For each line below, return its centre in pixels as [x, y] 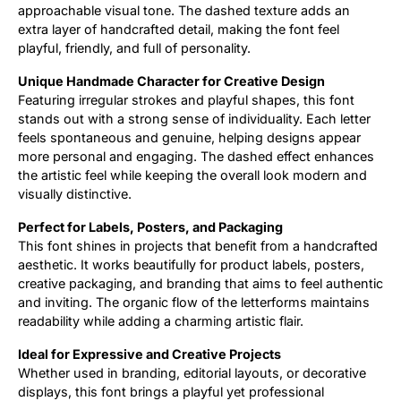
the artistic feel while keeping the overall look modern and [192, 175]
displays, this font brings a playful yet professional [171, 391]
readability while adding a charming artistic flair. [161, 320]
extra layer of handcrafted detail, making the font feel [179, 29]
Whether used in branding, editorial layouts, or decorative [192, 372]
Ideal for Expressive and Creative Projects [149, 354]
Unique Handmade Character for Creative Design [171, 81]
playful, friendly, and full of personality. [134, 47]
